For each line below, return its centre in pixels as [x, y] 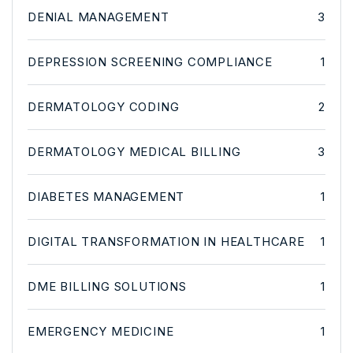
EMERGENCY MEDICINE [101, 331]
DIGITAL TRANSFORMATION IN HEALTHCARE [166, 241]
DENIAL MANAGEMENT [98, 17]
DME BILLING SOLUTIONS [107, 286]
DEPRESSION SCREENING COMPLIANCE [150, 61]
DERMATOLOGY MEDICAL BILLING [134, 151]
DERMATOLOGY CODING [104, 106]
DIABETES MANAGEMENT [106, 196]
